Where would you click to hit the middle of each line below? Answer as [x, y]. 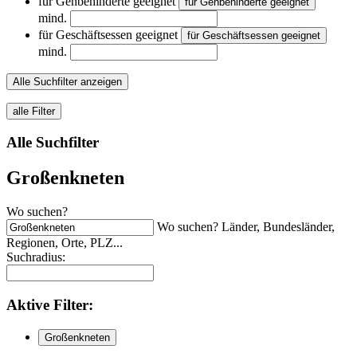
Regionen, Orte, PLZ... [65, 243]
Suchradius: [36, 257]
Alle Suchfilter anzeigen [67, 81]
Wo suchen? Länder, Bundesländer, [246, 227]
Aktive [28, 304]
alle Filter [34, 111]
